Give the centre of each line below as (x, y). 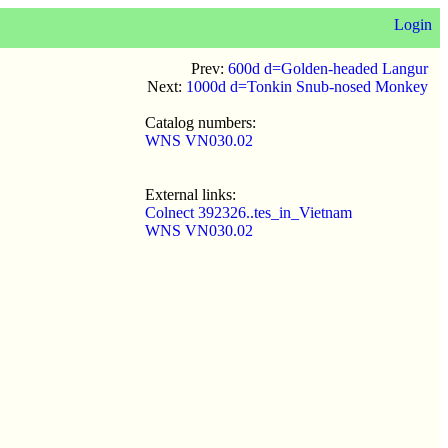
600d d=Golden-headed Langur (328, 68)
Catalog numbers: (200, 122)
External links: (190, 194)
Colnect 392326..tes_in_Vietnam (248, 212)
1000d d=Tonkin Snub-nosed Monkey (307, 86)
